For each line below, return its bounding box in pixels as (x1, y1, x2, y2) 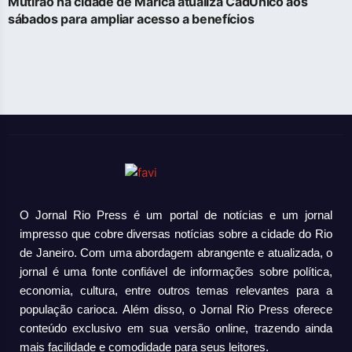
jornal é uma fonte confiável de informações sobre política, (20, 264, 332, 278)
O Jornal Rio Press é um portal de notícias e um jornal (20, 207, 332, 222)
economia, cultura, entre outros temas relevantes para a (20, 283, 332, 297)
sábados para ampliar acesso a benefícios (8, 10, 255, 27)
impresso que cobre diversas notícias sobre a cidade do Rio (20, 226, 332, 240)
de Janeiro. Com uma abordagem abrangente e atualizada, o (20, 245, 332, 259)
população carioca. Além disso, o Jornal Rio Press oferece (20, 302, 332, 316)
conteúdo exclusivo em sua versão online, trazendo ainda (20, 321, 332, 335)
